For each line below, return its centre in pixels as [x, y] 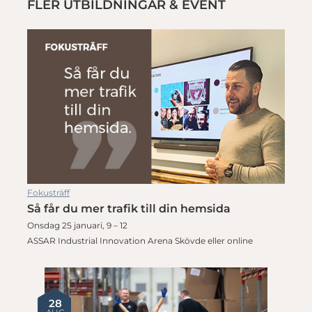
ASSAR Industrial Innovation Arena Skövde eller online [140, 240]
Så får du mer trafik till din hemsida [129, 208]
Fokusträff [48, 192]
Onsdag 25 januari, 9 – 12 [77, 225]
